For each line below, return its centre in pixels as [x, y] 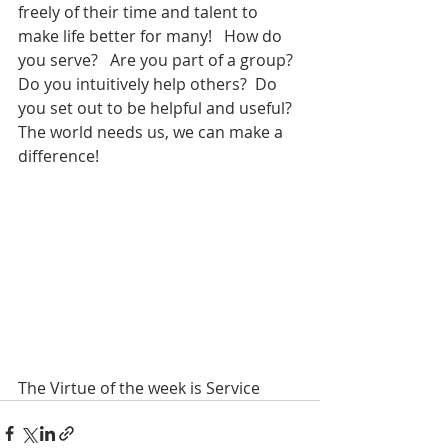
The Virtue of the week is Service [139, 387]
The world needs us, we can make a [152, 132]
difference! [58, 156]
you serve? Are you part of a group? [157, 60]
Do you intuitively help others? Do [149, 84]
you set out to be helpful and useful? [159, 108]
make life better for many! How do [152, 36]
